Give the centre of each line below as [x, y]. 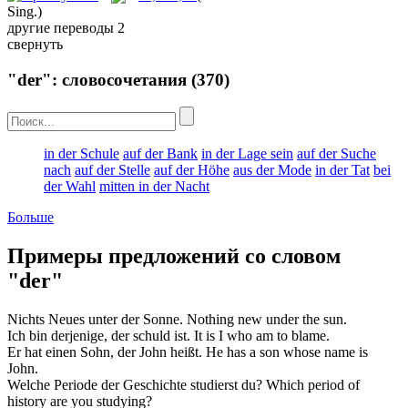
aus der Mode [272, 170]
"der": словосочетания [97, 79]
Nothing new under [245, 320]
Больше [31, 218]
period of [332, 385]
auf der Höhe [192, 170]
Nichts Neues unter [64, 320]
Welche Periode [54, 385]
